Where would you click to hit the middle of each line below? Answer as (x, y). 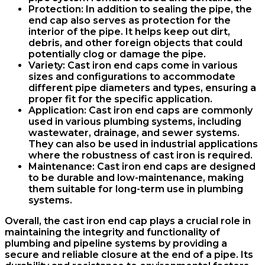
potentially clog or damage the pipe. (117, 54)
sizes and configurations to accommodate (132, 76)
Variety (46, 65)
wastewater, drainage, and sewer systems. (134, 132)
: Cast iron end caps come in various (150, 65)
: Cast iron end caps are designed (174, 166)
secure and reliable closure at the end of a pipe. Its (129, 254)
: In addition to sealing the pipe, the (167, 9)
